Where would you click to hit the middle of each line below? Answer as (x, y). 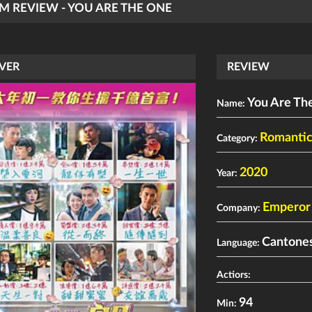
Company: (240, 208)
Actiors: (235, 275)
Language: (240, 243)
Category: (239, 139)
